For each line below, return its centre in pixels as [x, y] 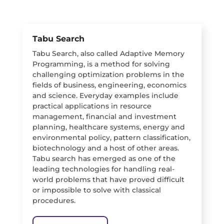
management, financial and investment [104, 117]
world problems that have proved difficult [108, 180]
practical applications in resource [92, 106]
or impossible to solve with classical [96, 190]
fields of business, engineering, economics [109, 85]
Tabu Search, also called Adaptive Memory [108, 54]
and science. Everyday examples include [105, 96]
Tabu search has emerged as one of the [104, 159]
